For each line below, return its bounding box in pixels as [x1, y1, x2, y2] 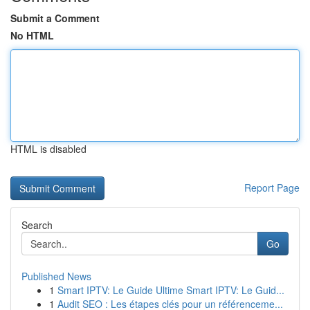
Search [21, 218, 53, 232]
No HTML [10, 28, 54, 42]
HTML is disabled [10, 142, 86, 156]
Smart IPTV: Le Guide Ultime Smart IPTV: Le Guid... [57, 283, 284, 297]
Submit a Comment [10, 11, 100, 25]
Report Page [244, 181, 300, 194]
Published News [21, 269, 91, 283]
